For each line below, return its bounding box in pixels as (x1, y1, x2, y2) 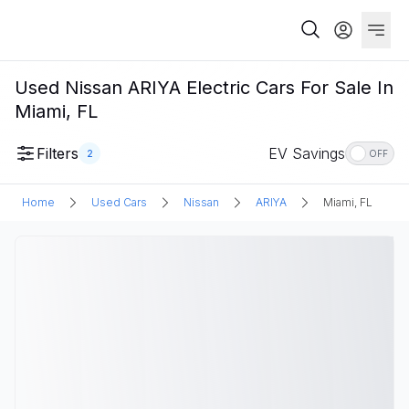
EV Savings (268, 144, 345, 163)
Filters (37, 144, 79, 163)
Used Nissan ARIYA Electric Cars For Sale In (15, 77, 393, 99)
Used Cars (91, 195, 147, 209)
